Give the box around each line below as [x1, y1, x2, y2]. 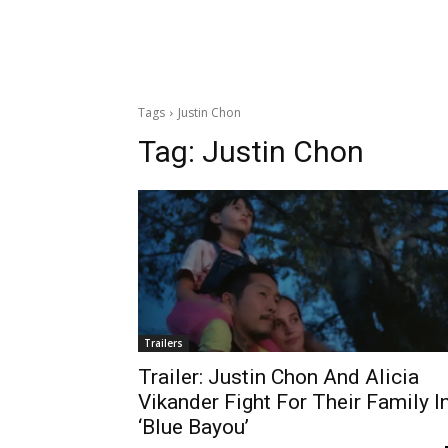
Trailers [144, 335, 183, 350]
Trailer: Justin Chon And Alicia [138, 364, 419, 389]
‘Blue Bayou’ [138, 414, 249, 439]
